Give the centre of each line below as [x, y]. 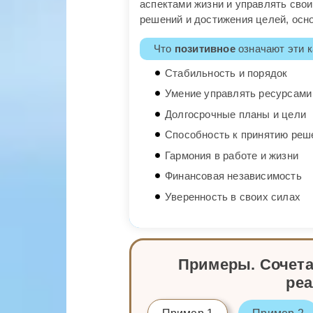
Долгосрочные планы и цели [235, 114]
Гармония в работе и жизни [232, 155]
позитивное [205, 49]
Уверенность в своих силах [233, 196]
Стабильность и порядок [226, 73]
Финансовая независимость [233, 176]
